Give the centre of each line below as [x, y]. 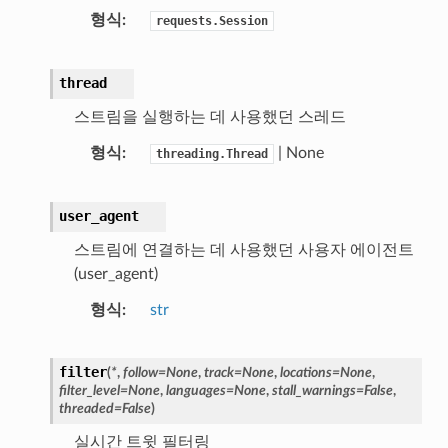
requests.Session [211, 20]
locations [305, 372]
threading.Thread [211, 153]
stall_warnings [313, 390]
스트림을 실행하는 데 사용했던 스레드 [209, 116]
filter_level [89, 390]
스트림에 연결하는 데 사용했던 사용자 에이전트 [243, 249]
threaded [86, 408]
